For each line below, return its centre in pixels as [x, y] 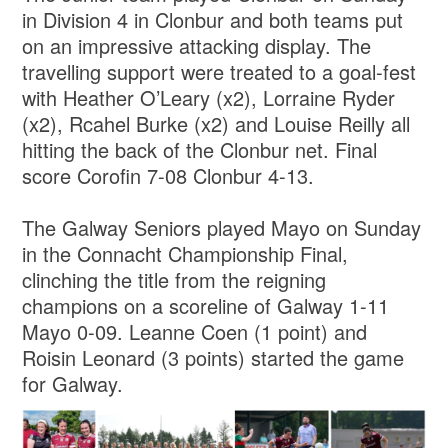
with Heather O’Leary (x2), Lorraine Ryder [209, 97]
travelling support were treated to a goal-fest [219, 71]
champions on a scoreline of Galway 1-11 [206, 305]
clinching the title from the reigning [174, 279]
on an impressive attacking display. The [197, 45]
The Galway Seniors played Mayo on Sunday [222, 227]
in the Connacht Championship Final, [185, 253]
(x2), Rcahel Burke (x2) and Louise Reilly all [216, 123]
